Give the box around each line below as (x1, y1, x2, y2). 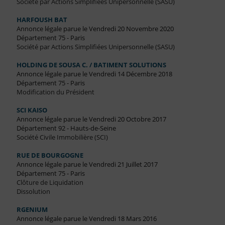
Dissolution (16, 187, 50, 196)
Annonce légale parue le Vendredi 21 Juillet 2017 (16, 160, 158, 169)
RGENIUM (16, 205, 48, 214)
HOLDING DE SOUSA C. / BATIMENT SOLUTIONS (16, 60, 166, 70)
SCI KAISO (16, 105, 47, 115)
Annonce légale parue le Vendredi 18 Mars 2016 (16, 214, 157, 223)
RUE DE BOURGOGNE (16, 151, 83, 160)
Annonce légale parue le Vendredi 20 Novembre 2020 (16, 24, 174, 34)
